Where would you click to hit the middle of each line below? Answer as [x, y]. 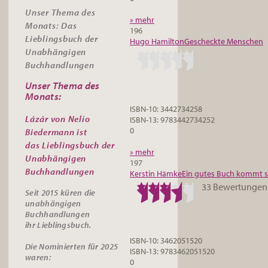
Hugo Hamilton [157, 41]
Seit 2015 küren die [60, 192]
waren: [38, 257]
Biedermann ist [56, 132]
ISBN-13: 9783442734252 [172, 119]
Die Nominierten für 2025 [72, 246]
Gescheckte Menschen [224, 41]
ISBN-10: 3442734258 [166, 109]
